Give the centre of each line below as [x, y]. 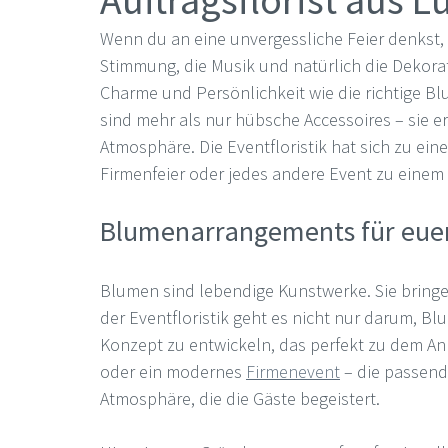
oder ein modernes [173, 371]
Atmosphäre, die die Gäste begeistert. [240, 398]
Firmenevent [293, 371]
